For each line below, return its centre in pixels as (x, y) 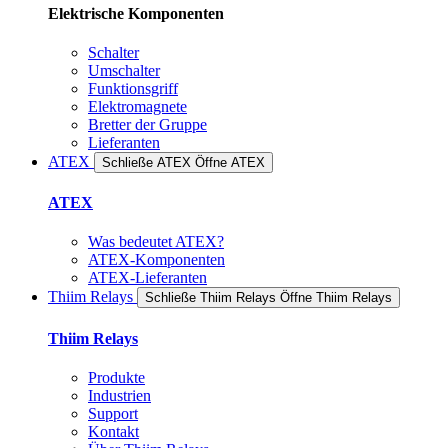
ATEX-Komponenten (156, 260)
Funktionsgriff (133, 88)
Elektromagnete (137, 106)
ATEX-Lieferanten (147, 278)
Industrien (119, 395)
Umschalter (124, 70)
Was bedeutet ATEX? (156, 242)
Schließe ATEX (146, 162)
